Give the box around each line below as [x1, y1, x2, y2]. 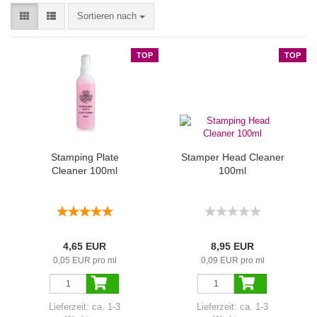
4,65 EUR [63, 241, 106, 252]
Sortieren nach [77, 11, 139, 21]
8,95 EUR [211, 241, 254, 252]
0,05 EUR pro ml [52, 255, 117, 265]
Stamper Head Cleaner [180, 151, 284, 163]
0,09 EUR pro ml [200, 255, 265, 265]
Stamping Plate [50, 151, 119, 163]
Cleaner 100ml [52, 165, 117, 176]
